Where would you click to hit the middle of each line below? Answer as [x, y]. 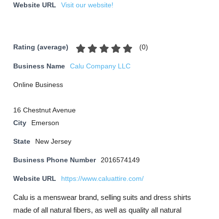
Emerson [45, 123]
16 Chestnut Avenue [44, 110]
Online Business [38, 85]
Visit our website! [87, 5]
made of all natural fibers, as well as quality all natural [97, 210]
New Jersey [53, 142]
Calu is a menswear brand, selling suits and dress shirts [102, 197]
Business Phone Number [55, 160]
